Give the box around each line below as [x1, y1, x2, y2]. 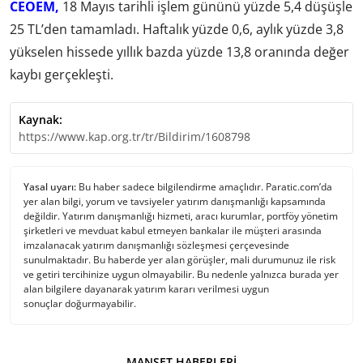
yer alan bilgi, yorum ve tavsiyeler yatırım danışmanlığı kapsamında [23, 194, 326, 208]
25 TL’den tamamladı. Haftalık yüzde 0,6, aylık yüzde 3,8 [10, 20, 344, 39]
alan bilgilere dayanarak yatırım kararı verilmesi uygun [23, 281, 269, 296]
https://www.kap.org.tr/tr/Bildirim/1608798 [19, 128, 250, 144]
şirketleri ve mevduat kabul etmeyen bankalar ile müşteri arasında [23, 223, 322, 237]
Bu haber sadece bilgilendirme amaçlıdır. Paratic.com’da [76, 179, 332, 194]
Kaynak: [19, 111, 62, 127]
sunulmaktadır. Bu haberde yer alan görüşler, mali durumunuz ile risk [23, 252, 335, 267]
